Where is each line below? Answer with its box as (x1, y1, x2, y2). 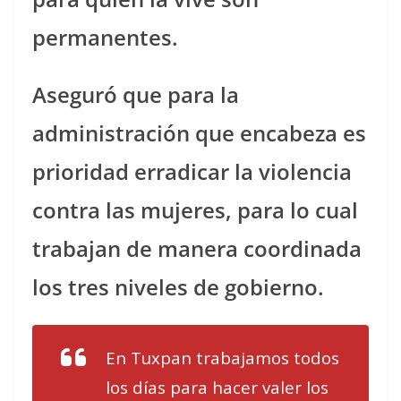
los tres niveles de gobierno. (32, 271, 324, 302)
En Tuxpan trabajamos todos (106, 346, 339, 369)
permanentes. (32, 21, 178, 52)
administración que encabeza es (32, 117, 366, 148)
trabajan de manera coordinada (32, 233, 362, 263)
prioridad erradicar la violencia (32, 156, 352, 186)
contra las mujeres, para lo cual (32, 194, 358, 225)
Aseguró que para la (32, 79, 239, 109)
